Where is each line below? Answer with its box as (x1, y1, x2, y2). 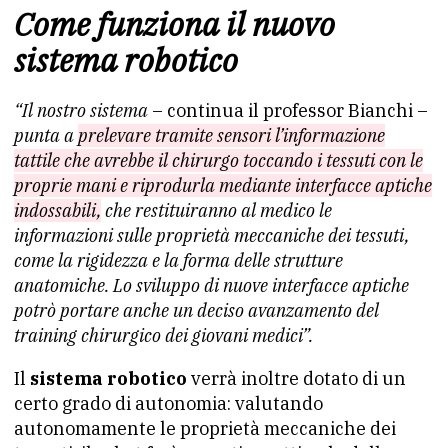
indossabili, (14, 199, 101, 222)
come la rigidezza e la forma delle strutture (14, 249, 343, 272)
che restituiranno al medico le (101, 199, 332, 222)
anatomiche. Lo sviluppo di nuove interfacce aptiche (14, 274, 409, 297)
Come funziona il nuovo (14, 3, 335, 45)
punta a (14, 124, 78, 147)
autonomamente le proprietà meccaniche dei (14, 417, 396, 440)
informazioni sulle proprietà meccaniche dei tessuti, (14, 224, 409, 247)
